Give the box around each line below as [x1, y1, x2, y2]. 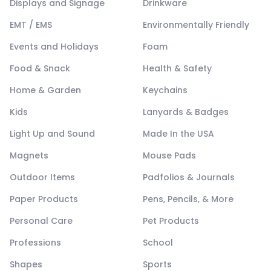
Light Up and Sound [10, 127, 95, 140]
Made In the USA [143, 127, 214, 140]
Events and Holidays [10, 40, 99, 53]
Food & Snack [10, 62, 70, 74]
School [143, 236, 173, 249]
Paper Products [10, 192, 78, 205]
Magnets [10, 149, 48, 162]
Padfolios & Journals [143, 171, 235, 183]
